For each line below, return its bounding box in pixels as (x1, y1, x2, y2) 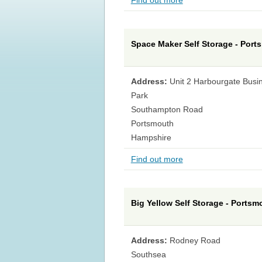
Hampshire (130, 133, 171, 143)
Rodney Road (169, 236, 220, 246)
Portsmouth (130, 119, 174, 129)
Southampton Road (130, 105, 203, 115)
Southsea (130, 250, 166, 260)
